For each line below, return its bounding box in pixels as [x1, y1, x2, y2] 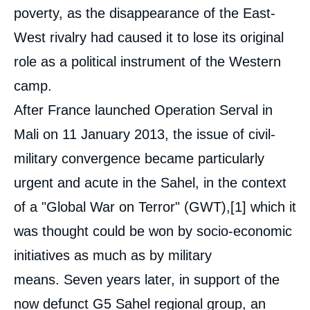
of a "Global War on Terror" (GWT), [14, 199, 230, 215]
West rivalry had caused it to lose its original [14, 30, 284, 45]
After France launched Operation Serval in [14, 102, 273, 118]
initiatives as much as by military [14, 248, 212, 263]
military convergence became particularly [14, 151, 264, 166]
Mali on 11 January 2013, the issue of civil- [14, 127, 275, 142]
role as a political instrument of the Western [14, 54, 281, 69]
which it [246, 199, 296, 215]
